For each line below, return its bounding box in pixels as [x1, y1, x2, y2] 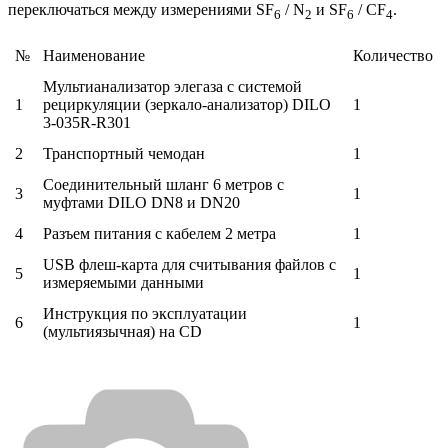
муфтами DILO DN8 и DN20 [43, 193, 240, 211]
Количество [353, 46, 433, 64]
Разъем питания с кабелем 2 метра [43, 224, 276, 242]
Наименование [43, 46, 145, 64]
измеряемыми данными [43, 273, 204, 291]
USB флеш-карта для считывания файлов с [43, 255, 336, 273]
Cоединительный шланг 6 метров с [43, 175, 284, 193]
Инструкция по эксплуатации [43, 304, 247, 322]
